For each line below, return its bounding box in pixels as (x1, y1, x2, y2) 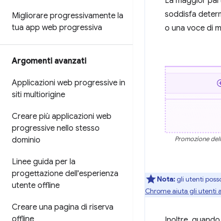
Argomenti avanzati (12, 56, 86, 66)
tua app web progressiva (12, 23, 102, 33)
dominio (12, 135, 40, 145)
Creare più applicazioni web (12, 111, 111, 121)
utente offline (12, 181, 60, 190)
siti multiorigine (12, 90, 65, 100)
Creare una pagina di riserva (12, 202, 113, 212)
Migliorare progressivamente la (12, 11, 123, 21)
